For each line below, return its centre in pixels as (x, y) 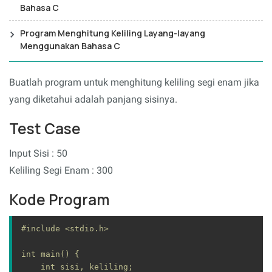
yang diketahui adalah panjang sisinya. (93, 99)
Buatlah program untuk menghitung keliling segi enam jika (134, 82)
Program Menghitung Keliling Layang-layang (113, 33)
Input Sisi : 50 (38, 153)
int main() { (50, 254)
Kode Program (59, 200)
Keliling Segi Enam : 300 (61, 170)
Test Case (45, 129)
